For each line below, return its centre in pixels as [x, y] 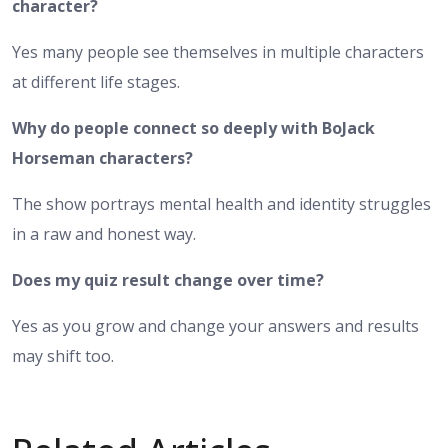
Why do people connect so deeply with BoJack [193, 128]
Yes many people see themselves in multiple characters [218, 52]
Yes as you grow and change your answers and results [215, 326]
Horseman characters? [102, 158]
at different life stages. [96, 82]
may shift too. [63, 356]
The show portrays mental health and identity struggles [221, 204]
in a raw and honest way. [104, 234]
